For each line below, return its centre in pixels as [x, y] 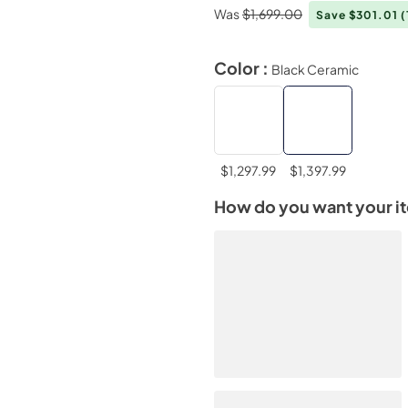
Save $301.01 [358, 15]
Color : [242, 68]
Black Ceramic [315, 69]
